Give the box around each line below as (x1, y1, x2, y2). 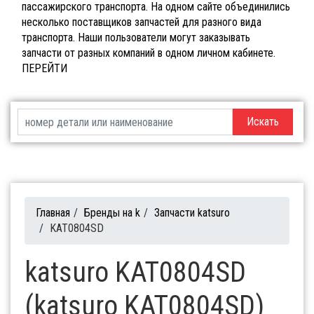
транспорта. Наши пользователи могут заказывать (22, 31, 250, 45)
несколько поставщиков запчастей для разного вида (22, 15, 261, 29)
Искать (246, 115, 279, 129)
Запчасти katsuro (154, 206, 230, 220)
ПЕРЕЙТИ (22, 62, 67, 76)
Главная (36, 206, 70, 220)
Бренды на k (84, 206, 140, 220)
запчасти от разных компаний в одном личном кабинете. (22, 46, 275, 60)
